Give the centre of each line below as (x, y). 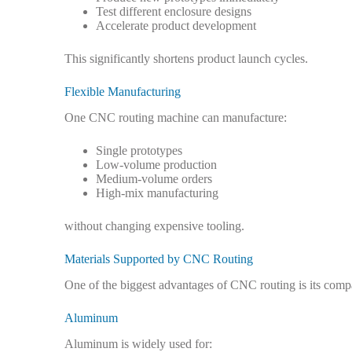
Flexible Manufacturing (123, 92)
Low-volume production (156, 165)
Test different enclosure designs (174, 12)
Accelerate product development (176, 26)
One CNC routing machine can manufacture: (176, 118)
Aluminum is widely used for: (138, 343)
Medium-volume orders (154, 179)
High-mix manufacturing (157, 193)
